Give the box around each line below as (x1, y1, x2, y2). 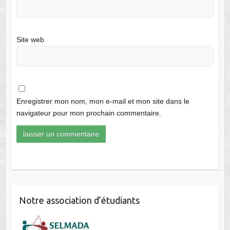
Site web (16, 35, 44, 44)
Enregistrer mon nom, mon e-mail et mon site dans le (16, 97, 189, 105)
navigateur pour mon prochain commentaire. (16, 108, 161, 117)
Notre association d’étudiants (18, 195, 140, 206)
